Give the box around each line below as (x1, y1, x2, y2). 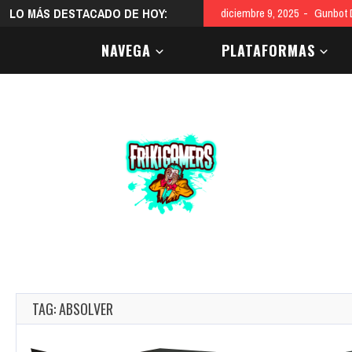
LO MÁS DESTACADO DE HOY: (9, 5, 167, 22)
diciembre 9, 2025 (221, 5, 299, 21)
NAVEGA (101, 40, 151, 60)
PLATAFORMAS (222, 40, 315, 60)
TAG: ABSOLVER (32, 299, 113, 320)
